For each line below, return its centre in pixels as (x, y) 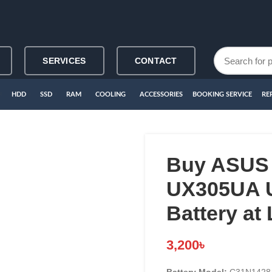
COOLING (110, 94)
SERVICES (64, 61)
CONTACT (156, 61)
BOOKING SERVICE (222, 94)
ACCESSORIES (161, 94)
